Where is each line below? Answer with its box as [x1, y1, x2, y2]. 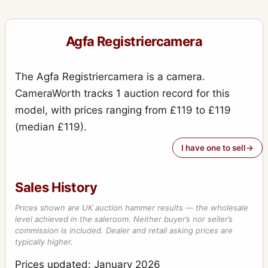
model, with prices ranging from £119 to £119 [15, 104, 231, 117]
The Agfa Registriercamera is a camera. [15, 71, 205, 83]
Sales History [15, 179, 98, 196]
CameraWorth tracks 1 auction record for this [15, 87, 230, 100]
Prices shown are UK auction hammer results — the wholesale [15, 203, 248, 213]
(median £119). [15, 121, 87, 133]
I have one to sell [181, 143, 246, 153]
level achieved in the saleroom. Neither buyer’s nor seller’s [15, 214, 233, 224]
